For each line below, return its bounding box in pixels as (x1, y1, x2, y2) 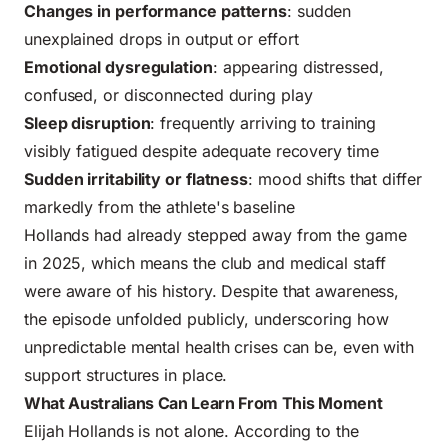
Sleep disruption (24, 112, 151, 133)
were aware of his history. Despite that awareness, (24, 280, 400, 301)
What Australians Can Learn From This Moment (24, 392, 383, 413)
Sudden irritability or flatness (24, 168, 249, 189)
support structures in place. (24, 364, 228, 385)
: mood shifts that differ (248, 168, 422, 189)
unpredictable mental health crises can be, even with (24, 336, 415, 357)
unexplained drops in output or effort (24, 28, 299, 49)
